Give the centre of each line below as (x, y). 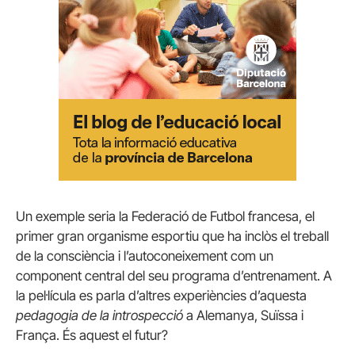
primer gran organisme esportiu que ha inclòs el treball (172, 236)
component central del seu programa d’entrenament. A (174, 276)
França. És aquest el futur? (92, 335)
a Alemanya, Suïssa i (243, 315)
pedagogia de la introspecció (99, 315)
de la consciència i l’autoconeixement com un (145, 256)
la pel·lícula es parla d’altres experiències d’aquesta (161, 296)
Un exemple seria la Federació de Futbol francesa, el (165, 216)
